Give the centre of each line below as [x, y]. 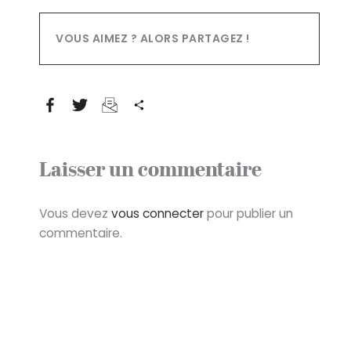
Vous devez [75, 214]
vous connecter [157, 214]
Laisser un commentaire [150, 172]
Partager [175, 105]
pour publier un [248, 214]
